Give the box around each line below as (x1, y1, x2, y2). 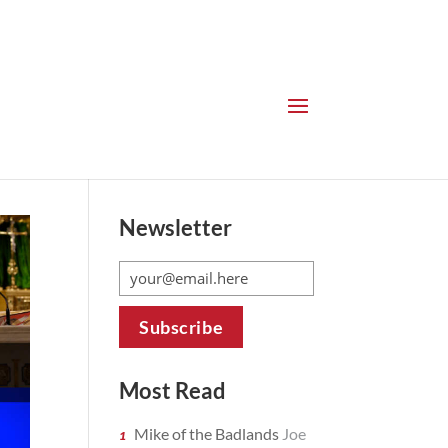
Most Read (119, 377, 227, 404)
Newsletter (119, 214, 233, 241)
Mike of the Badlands (134, 424, 283, 443)
